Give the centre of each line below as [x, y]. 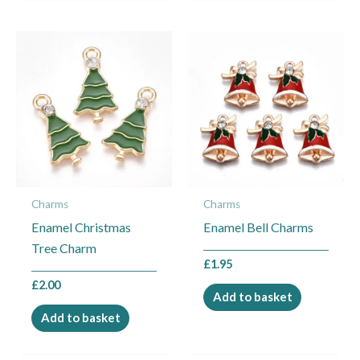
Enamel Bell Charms [259, 227]
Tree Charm [64, 248]
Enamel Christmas [82, 227]
